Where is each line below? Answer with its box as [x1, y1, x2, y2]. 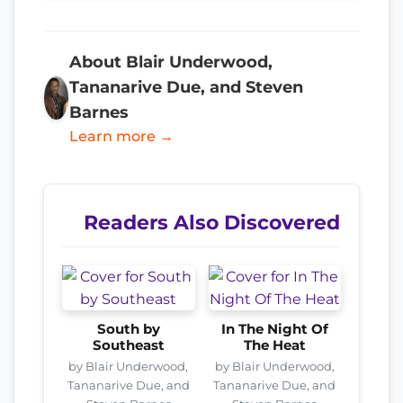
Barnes [68, 102, 129, 121]
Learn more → [68, 127, 174, 145]
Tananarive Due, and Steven [68, 76, 303, 96]
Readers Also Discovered [84, 210, 340, 234]
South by [96, 320, 160, 337]
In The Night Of [220, 320, 328, 337]
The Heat [243, 336, 306, 354]
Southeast [92, 336, 165, 354]
